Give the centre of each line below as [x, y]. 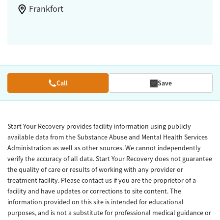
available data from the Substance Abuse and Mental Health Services [108, 137]
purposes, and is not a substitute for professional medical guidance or [109, 213]
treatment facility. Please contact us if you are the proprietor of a [102, 180]
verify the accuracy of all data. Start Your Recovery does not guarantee [110, 159]
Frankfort [46, 9]
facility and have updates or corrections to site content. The [94, 191]
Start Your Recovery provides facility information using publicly [99, 126]
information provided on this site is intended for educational [96, 202]
